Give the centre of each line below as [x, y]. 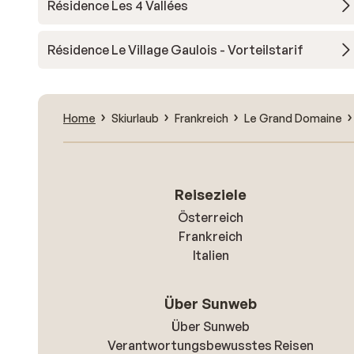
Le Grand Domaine [293, 118]
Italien [211, 255]
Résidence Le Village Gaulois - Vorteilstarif [175, 50]
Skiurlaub [135, 118]
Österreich [211, 217]
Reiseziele [211, 194]
